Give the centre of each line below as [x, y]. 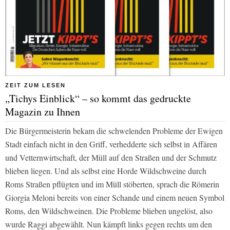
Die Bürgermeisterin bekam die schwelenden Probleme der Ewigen [114, 130]
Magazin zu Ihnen [43, 111]
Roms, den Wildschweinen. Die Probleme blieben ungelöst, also [109, 210]
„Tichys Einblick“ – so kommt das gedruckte [98, 98]
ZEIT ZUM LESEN [35, 85]
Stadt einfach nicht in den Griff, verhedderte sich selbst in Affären [111, 144]
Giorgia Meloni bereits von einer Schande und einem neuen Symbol [115, 197]
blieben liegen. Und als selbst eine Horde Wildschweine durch [106, 170]
